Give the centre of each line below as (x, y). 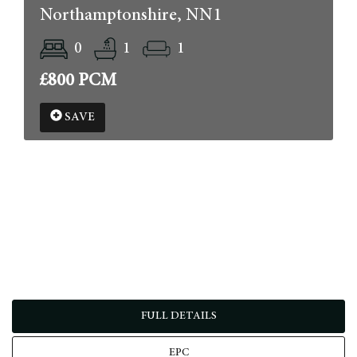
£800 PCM (78, 82)
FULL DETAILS (178, 317)
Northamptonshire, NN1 (131, 16)
